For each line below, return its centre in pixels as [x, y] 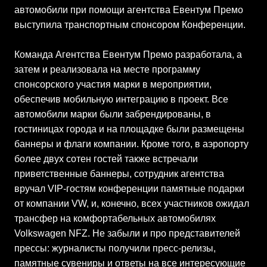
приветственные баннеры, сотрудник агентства [119, 174]
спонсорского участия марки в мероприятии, [113, 84]
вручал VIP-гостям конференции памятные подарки [129, 189]
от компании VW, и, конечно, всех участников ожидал [132, 204]
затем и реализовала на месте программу [107, 69]
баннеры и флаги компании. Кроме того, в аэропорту [131, 144]
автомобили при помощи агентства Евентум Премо [129, 10]
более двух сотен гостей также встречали [106, 159]
